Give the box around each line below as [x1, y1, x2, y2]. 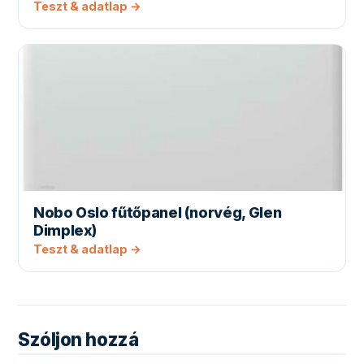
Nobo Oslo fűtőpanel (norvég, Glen [33, 204, 282, 222]
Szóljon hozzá [18, 327, 139, 350]
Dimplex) [33, 222, 97, 240]
